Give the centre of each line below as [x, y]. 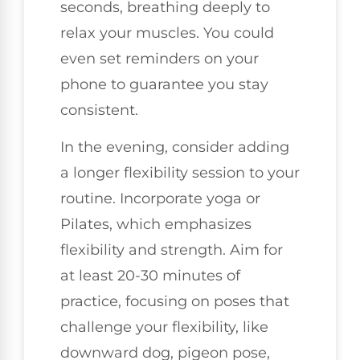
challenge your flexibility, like [164, 327]
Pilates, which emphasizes [156, 225]
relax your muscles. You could [167, 33]
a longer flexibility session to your [180, 173]
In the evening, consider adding [175, 147]
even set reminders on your [160, 58]
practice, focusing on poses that [175, 302]
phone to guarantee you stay [164, 84]
